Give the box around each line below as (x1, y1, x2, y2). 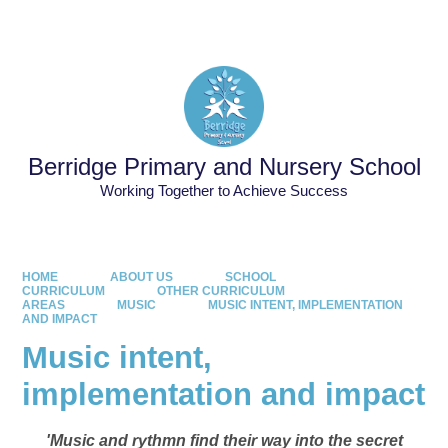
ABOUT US (109, 269, 173, 284)
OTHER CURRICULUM (156, 283, 285, 298)
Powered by (241, 17, 321, 33)
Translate (357, 17, 417, 33)
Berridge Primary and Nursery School (27, 153, 421, 180)
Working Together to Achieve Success (100, 182, 348, 200)
